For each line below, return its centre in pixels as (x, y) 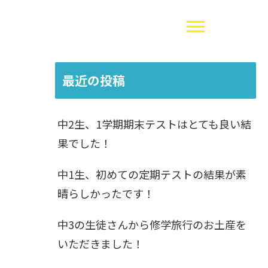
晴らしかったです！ (106, 193)
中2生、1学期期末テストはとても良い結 (154, 124)
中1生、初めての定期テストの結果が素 (152, 174)
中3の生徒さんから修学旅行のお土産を (152, 224)
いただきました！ (100, 243)
